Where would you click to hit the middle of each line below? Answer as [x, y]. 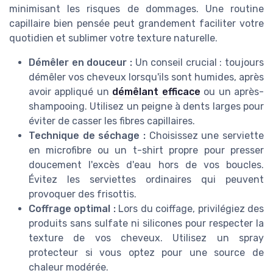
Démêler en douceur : [80, 62]
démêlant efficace [156, 91]
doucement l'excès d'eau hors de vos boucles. [146, 165]
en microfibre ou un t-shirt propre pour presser [146, 150]
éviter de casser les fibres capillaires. [112, 121]
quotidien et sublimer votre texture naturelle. [113, 38]
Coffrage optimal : [72, 208]
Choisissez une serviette [205, 135]
